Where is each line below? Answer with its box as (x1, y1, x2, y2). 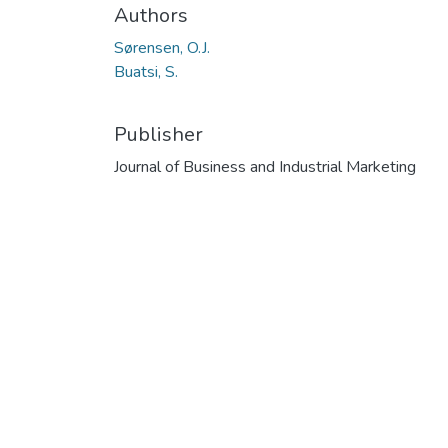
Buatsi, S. (114, 60, 178, 83)
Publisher (114, 120, 203, 148)
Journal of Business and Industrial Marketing (114, 155, 416, 178)
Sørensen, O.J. (114, 36, 210, 59)
